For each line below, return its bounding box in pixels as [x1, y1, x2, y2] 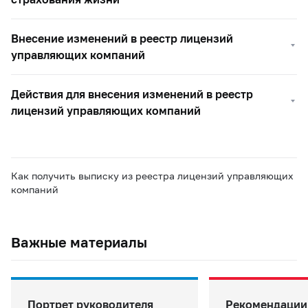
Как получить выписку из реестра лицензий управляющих [11, 170, 294, 181]
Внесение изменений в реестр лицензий [11, 32, 233, 45]
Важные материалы [11, 234, 147, 250]
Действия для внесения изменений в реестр [11, 87, 253, 100]
